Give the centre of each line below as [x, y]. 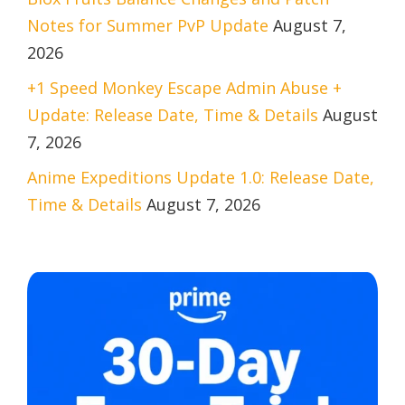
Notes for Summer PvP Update [148, 25]
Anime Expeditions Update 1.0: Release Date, [201, 177]
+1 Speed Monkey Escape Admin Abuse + [184, 87]
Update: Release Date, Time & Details [173, 114]
